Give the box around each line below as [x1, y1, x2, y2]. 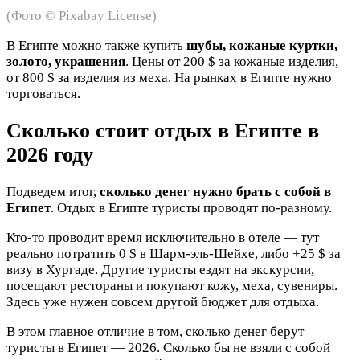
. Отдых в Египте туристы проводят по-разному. [51, 200, 332, 216]
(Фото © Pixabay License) [6, 7, 157, 23]
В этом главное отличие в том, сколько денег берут [6, 324, 304, 340]
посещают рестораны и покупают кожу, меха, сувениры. [6, 278, 337, 294]
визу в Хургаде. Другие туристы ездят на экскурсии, [6, 262, 314, 278]
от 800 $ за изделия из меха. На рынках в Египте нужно [6, 69, 332, 85]
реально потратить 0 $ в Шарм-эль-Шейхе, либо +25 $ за [6, 246, 341, 262]
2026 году [6, 142, 93, 166]
